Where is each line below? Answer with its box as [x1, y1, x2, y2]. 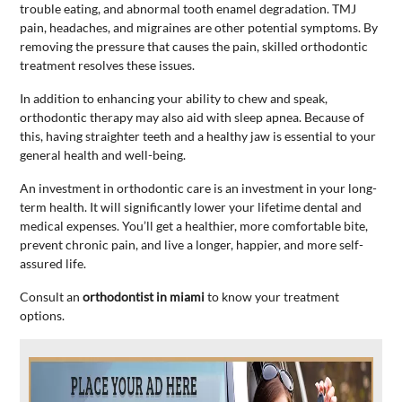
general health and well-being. [20, 146, 187, 162]
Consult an [20, 288, 83, 304]
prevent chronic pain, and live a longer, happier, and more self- [20, 236, 364, 252]
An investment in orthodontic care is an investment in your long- [20, 179, 378, 196]
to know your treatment [205, 288, 340, 304]
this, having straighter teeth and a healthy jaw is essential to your [20, 127, 377, 144]
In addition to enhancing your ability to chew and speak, [20, 90, 328, 106]
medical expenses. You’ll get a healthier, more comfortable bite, [20, 217, 369, 233]
